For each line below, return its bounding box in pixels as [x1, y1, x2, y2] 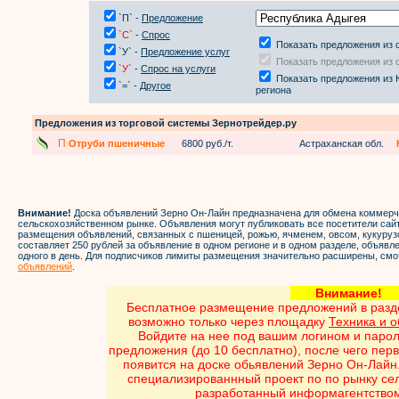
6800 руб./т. [182, 138, 233, 149]
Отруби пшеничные [69, 138, 165, 149]
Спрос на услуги [141, 63, 216, 74]
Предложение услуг [141, 46, 230, 57]
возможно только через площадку [128, 314, 329, 329]
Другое [140, 80, 171, 91]
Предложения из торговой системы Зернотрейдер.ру [35, 118, 297, 128]
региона [256, 85, 291, 95]
